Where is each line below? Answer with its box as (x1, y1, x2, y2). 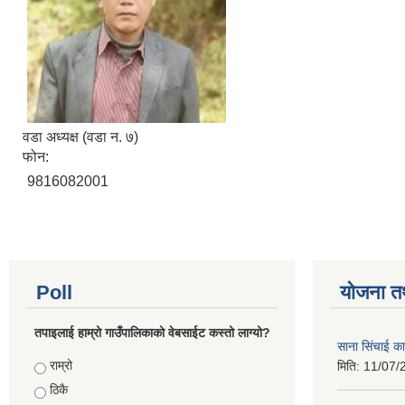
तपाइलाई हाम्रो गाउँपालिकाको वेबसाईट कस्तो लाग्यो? (33, 325, 270, 340)
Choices (33, 357, 85, 372)
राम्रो (49, 357, 72, 372)
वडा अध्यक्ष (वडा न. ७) (23, 128, 138, 145)
